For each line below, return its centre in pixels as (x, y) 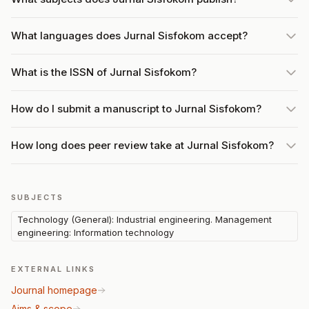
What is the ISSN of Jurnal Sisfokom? (104, 72)
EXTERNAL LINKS (53, 269)
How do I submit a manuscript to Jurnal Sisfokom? (136, 109)
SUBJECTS (37, 197)
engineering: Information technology (96, 232)
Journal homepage (54, 290)
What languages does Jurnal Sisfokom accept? (129, 36)
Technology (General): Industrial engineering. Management (144, 219)
